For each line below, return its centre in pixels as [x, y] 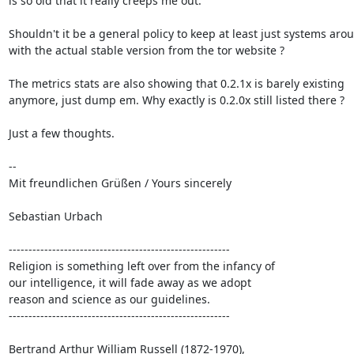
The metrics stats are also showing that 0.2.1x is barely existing [176, 83]
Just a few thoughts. [63, 133]
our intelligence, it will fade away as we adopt [130, 282]
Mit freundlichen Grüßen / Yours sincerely [120, 183]
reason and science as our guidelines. [109, 299]
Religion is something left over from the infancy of [141, 266]
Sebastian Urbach [55, 216]
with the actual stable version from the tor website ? [146, 50]
